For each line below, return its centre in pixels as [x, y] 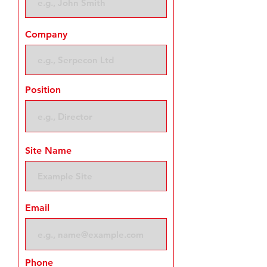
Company [46, 34]
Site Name [48, 150]
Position [43, 90]
